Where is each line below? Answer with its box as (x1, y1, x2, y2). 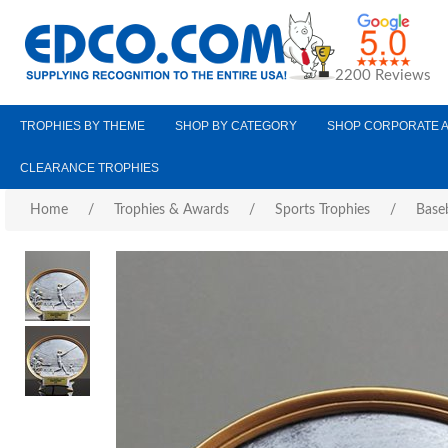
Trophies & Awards (114, 203, 229, 217)
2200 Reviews (335, 68, 431, 83)
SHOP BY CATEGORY (175, 119, 297, 133)
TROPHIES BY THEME (20, 119, 145, 133)
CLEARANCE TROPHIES (20, 161, 159, 175)
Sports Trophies (275, 203, 370, 217)
